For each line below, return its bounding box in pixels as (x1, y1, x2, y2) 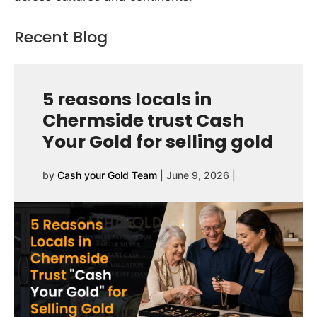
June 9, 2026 (166, 169, 229, 181)
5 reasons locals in (42, 87, 212, 112)
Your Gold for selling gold (42, 129, 273, 154)
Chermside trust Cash (42, 108, 244, 133)
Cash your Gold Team (57, 169, 157, 181)
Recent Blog (14, 26, 108, 48)
